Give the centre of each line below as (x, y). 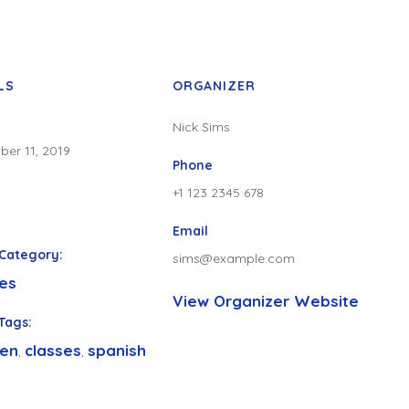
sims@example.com (234, 258)
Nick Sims (201, 127)
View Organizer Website (266, 301)
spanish (117, 350)
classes (53, 350)
